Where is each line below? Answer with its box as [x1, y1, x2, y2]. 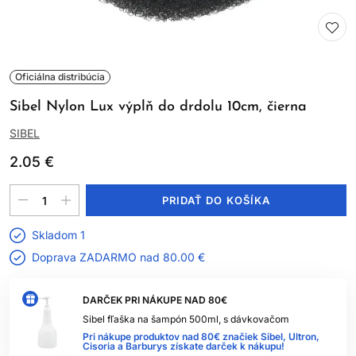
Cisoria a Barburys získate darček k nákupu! [83, 340, 284, 352]
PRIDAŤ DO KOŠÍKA [162, 193, 270, 207]
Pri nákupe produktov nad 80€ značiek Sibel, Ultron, [83, 331, 319, 342]
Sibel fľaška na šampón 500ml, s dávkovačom [83, 313, 289, 325]
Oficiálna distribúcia [15, 71, 105, 83]
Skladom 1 [32, 228, 85, 242]
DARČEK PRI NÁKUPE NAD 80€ [83, 294, 227, 306]
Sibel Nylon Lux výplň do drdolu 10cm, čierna [10, 99, 307, 114]
